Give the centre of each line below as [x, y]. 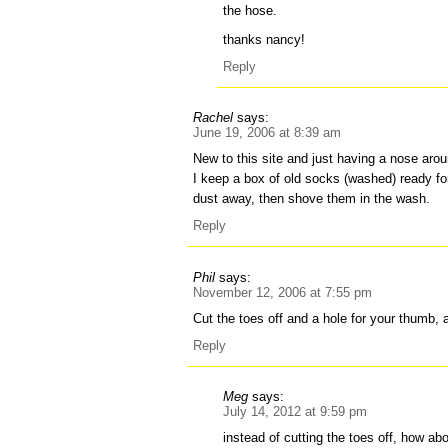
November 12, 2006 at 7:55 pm [283, 292]
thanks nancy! [264, 39]
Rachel [213, 118]
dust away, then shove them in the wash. [312, 199]
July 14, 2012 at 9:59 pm [295, 412]
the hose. [250, 10]
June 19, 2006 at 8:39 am [267, 133]
